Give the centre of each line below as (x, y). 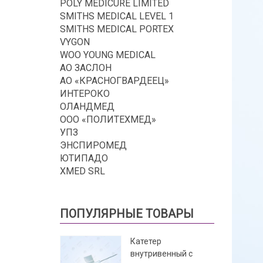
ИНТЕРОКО (85, 93)
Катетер (146, 241)
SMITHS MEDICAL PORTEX (117, 29)
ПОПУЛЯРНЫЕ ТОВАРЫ (127, 213)
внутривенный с (161, 253)
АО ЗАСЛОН (86, 68)
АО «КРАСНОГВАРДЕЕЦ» (114, 80)
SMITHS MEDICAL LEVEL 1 (117, 16)
